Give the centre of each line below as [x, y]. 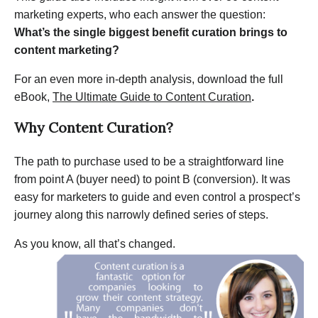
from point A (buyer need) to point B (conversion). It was [152, 179]
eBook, [32, 97]
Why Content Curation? [95, 127]
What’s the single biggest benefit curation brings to [151, 32]
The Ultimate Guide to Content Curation [152, 97]
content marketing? [67, 50]
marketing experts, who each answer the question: [140, 14]
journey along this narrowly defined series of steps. [141, 214]
